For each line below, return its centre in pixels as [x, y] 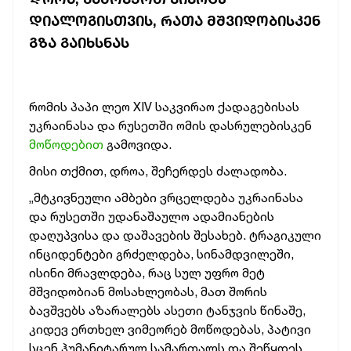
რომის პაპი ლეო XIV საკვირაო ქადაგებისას [164, 107]
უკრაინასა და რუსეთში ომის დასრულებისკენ [170, 125]
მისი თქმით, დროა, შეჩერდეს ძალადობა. [158, 171]
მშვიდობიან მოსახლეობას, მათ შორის [148, 291]
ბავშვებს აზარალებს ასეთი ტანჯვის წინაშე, [167, 310]
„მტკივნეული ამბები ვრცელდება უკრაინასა [166, 197]
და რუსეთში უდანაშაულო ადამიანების [152, 216]
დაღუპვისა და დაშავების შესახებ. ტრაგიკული [175, 235]
